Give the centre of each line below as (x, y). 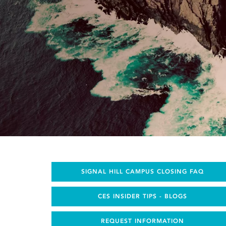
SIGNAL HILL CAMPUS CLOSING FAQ (142, 171)
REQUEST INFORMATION (142, 221)
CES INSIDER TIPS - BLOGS (142, 196)
